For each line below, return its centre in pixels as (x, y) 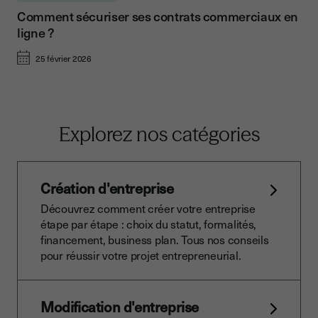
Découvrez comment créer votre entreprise (148, 208)
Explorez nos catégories (159, 135)
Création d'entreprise (107, 188)
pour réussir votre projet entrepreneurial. (141, 255)
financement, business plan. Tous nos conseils (155, 240)
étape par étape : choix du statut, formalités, (149, 224)
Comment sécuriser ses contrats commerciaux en (158, 16)
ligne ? (36, 33)
